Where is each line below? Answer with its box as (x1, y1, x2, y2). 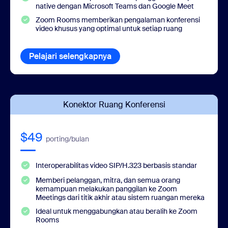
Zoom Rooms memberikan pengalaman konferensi (36, 15, 200, 25)
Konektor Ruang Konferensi (63, 99, 165, 110)
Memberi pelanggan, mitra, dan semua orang (36, 176, 180, 185)
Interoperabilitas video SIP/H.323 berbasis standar (36, 161, 197, 170)
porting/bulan (46, 134, 89, 144)
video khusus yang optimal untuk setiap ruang (36, 24, 182, 34)
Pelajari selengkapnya (29, 51, 111, 62)
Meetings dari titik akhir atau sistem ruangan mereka (36, 193, 205, 203)
